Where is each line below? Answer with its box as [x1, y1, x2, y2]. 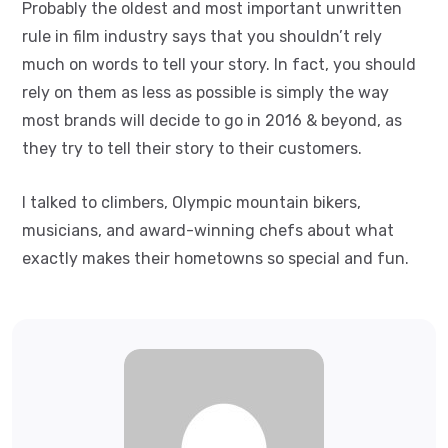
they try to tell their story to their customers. [22, 138, 362, 158]
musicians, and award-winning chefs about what [22, 220, 394, 240]
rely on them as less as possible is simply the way [22, 82, 389, 102]
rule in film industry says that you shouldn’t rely [22, 26, 382, 46]
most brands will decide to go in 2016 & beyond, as [22, 110, 402, 130]
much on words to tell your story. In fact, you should [22, 54, 416, 74]
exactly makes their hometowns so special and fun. [22, 248, 409, 268]
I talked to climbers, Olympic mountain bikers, [22, 192, 361, 212]
